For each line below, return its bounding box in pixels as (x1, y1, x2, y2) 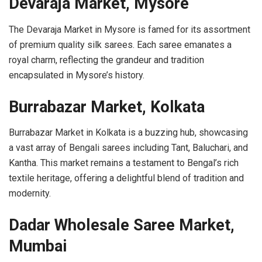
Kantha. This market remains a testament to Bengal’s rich (9, 157, 239, 169)
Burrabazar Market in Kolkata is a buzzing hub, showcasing (9, 127, 248, 139)
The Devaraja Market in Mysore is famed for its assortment (9, 24, 250, 36)
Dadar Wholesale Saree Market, (9, 215, 235, 235)
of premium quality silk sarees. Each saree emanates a (9, 39, 232, 51)
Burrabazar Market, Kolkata (9, 97, 205, 116)
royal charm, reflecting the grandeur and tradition (9, 54, 204, 66)
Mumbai (9, 236, 67, 256)
